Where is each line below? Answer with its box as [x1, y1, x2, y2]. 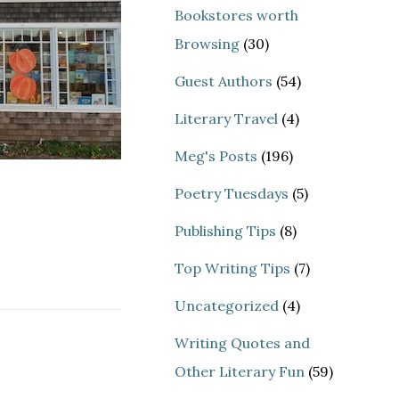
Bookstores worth [175, 5, 298, 24]
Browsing [175, 34, 240, 53]
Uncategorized [175, 296, 279, 314]
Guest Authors [175, 71, 273, 90]
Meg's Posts [175, 146, 257, 165]
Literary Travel [175, 109, 278, 127]
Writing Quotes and [175, 333, 310, 352]
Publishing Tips [175, 221, 276, 240]
